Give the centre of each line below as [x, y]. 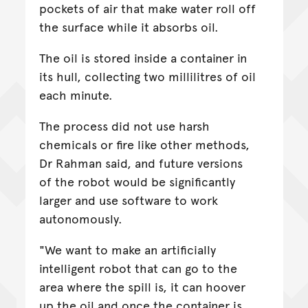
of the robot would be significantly [137, 181]
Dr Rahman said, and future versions [141, 162]
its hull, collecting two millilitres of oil [147, 76]
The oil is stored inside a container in [143, 57]
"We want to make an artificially [127, 249]
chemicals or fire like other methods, [144, 144]
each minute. [77, 94]
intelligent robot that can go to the [138, 267]
